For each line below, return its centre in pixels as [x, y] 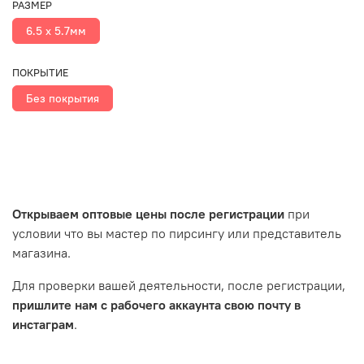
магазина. [41, 252]
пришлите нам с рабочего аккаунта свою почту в [156, 304]
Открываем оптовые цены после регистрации [148, 213]
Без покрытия [63, 98]
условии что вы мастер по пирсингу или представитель [177, 233]
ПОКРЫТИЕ [40, 72]
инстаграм [43, 324]
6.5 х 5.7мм [56, 31]
